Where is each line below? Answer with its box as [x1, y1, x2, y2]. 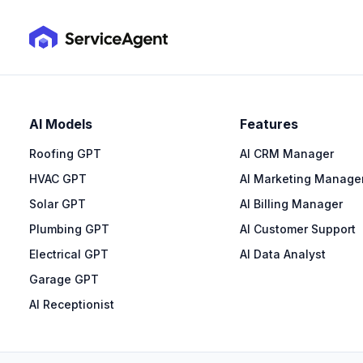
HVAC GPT [29, 172, 87, 186]
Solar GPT [29, 197, 86, 211]
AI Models [29, 116, 92, 132]
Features [240, 116, 298, 132]
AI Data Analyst [240, 247, 326, 261]
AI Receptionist [29, 297, 114, 311]
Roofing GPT [29, 147, 101, 160]
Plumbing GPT [29, 222, 109, 236]
